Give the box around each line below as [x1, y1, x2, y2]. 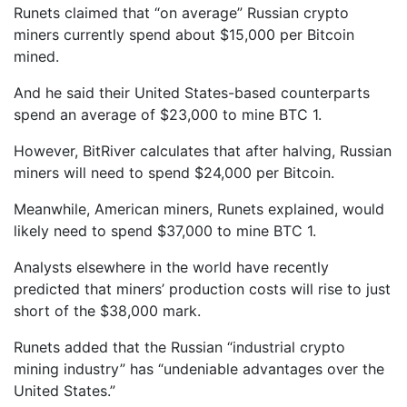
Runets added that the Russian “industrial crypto [14, 338, 345, 356]
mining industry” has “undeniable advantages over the [14, 360, 384, 378]
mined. [14, 47, 59, 65]
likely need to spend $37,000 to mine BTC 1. [14, 222, 316, 240]
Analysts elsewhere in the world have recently [14, 258, 329, 276]
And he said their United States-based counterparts [14, 84, 370, 102]
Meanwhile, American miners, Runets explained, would [14, 200, 384, 218]
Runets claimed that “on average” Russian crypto [14, 4, 349, 22]
